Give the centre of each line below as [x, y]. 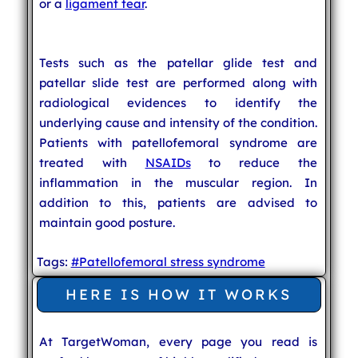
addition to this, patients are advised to [178, 202]
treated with [92, 162]
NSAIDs [168, 162]
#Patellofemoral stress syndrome [168, 261]
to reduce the [254, 162]
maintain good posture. [107, 222]
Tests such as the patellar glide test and [178, 62]
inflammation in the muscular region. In [178, 182]
